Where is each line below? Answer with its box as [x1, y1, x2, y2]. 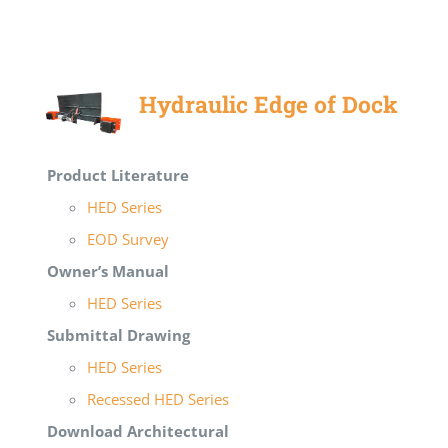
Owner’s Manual [47, 260, 170, 281]
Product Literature [47, 164, 190, 185]
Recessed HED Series [87, 388, 230, 409]
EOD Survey [87, 228, 170, 249]
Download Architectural [47, 420, 230, 441]
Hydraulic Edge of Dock [139, 88, 399, 119]
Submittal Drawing [47, 324, 191, 345]
